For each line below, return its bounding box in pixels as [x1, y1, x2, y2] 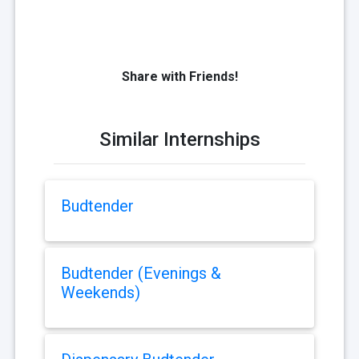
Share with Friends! [121, 69, 238, 85]
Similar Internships [99, 128, 260, 151]
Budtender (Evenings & [61, 264, 221, 284]
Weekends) [61, 283, 140, 303]
